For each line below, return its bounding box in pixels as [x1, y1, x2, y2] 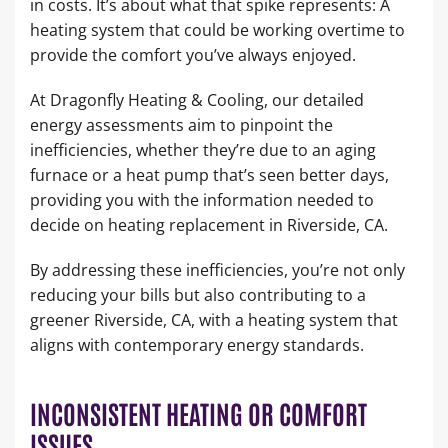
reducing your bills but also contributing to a [30, 283, 366, 306]
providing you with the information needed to [30, 188, 374, 211]
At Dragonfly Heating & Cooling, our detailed [30, 88, 364, 111]
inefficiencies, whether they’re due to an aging [30, 138, 376, 161]
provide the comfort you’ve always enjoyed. [30, 43, 360, 66]
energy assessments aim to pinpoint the [30, 113, 333, 136]
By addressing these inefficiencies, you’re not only [30, 258, 405, 281]
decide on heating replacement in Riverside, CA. [30, 213, 392, 236]
